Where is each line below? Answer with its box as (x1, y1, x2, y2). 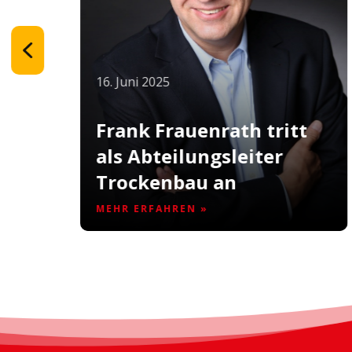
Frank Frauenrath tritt (96, 116, 308, 143)
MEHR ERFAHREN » (96, 201, 209, 215)
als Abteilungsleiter (96, 142, 284, 169)
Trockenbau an (96, 168, 237, 195)
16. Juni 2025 (96, 72, 170, 90)
